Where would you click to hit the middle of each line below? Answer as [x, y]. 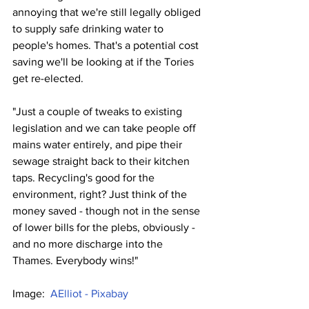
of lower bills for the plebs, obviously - [105, 228]
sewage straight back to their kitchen [102, 161]
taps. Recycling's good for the [85, 178]
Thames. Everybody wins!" [75, 261]
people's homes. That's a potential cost [107, 46]
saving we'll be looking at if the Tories [104, 62]
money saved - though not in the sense [108, 211]
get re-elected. [48, 79]
